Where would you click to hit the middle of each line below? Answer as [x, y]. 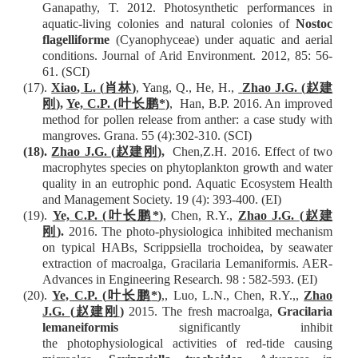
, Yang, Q [161, 88]
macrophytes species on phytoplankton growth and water [188, 168]
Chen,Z [188, 152]
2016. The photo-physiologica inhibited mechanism [198, 232]
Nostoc [314, 24]
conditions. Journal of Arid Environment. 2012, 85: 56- [188, 56]
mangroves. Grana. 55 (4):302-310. [132, 136]
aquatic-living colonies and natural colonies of [169, 24]
